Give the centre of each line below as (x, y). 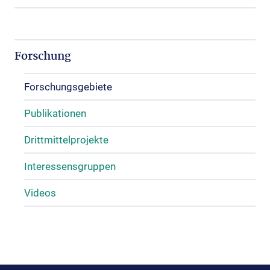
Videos (40, 193)
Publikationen (55, 113)
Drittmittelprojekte (66, 140)
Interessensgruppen (70, 166)
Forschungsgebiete (68, 87)
